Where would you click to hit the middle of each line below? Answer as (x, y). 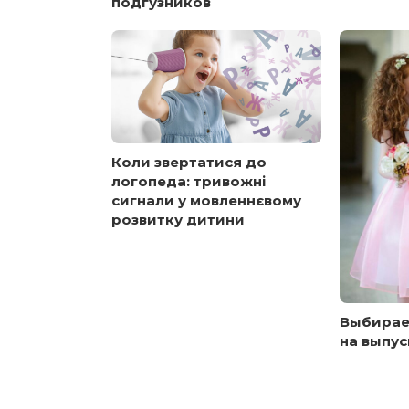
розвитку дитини (178, 219)
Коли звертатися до (189, 162)
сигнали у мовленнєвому (206, 200)
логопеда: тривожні (189, 181)
